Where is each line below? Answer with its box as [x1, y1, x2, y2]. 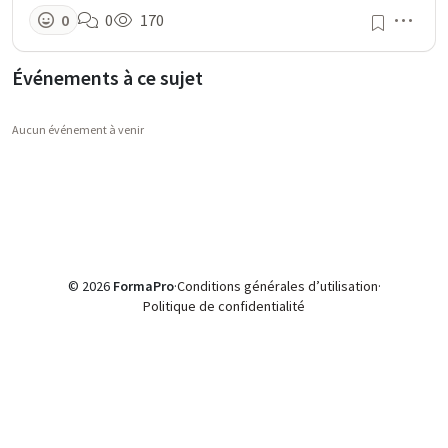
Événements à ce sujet [12, 65, 203, 91]
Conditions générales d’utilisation [176, 277, 378, 296]
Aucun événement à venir [12, 122, 144, 138]
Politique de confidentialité [143, 297, 305, 316]
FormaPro [112, 277, 174, 296]
